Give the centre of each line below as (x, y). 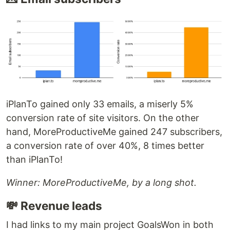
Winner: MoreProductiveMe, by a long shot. (101, 182)
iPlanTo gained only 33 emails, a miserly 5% (100, 104)
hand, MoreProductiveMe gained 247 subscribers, (114, 131)
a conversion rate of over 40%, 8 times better (105, 145)
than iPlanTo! (34, 159)
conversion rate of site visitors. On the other (103, 118)
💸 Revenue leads (54, 205)
